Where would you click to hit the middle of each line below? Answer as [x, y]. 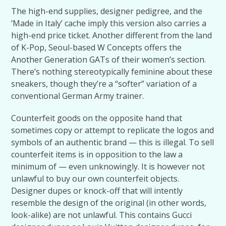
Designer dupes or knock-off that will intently [97, 191]
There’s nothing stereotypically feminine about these [112, 72]
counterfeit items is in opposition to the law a [97, 154]
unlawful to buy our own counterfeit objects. [95, 179]
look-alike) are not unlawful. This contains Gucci [102, 215]
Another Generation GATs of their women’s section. [109, 60]
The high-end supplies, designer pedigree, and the [107, 11]
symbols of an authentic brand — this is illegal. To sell [113, 142]
